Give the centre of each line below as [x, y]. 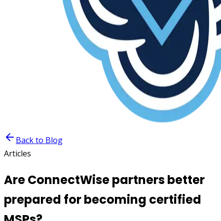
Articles [18, 153]
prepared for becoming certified [103, 199]
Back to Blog [39, 140]
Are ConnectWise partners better [104, 180]
